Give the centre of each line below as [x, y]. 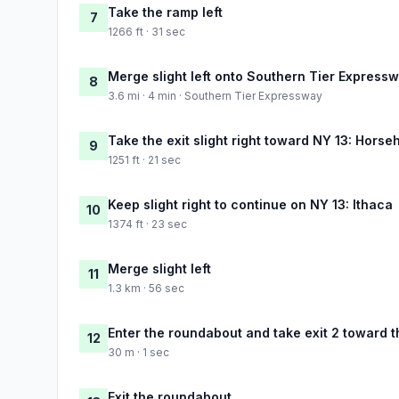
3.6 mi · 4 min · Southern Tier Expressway [215, 95]
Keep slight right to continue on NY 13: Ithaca [250, 204]
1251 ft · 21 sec [144, 159]
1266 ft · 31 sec [147, 31]
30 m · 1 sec [138, 352]
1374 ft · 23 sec [147, 224]
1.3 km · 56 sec [146, 288]
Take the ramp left [165, 12]
